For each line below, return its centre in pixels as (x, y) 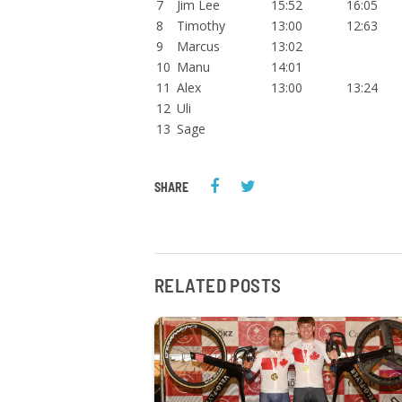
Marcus (198, 46)
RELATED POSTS (218, 285)
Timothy (201, 26)
